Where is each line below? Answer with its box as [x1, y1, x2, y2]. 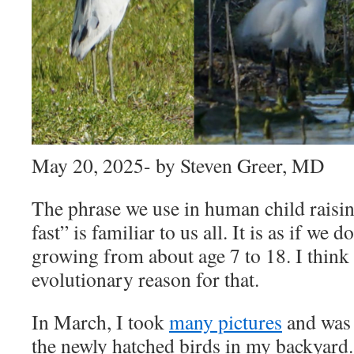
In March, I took [32, 308, 169, 336]
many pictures [169, 308, 282, 336]
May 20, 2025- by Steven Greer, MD [32, 152, 324, 179]
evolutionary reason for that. [32, 265, 259, 293]
